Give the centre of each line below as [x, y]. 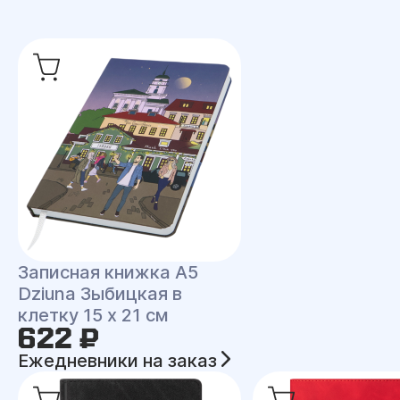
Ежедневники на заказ [120, 361]
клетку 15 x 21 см [93, 315]
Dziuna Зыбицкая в [100, 294]
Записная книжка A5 [108, 272]
